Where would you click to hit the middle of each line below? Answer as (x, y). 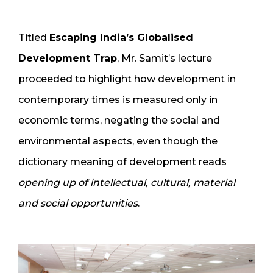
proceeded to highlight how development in (127, 79)
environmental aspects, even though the (118, 141)
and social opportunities (78, 203)
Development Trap (68, 58)
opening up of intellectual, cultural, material (127, 182)
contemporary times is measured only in (118, 99)
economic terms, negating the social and (119, 120)
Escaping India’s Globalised (121, 37)
